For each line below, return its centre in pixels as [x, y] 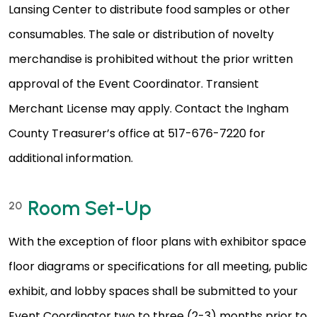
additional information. [71, 158]
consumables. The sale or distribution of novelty [141, 35]
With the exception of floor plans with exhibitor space [157, 242]
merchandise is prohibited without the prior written [151, 59]
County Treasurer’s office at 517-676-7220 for [137, 134]
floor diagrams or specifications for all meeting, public [158, 267]
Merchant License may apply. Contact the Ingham [149, 109]
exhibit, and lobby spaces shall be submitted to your [153, 292]
